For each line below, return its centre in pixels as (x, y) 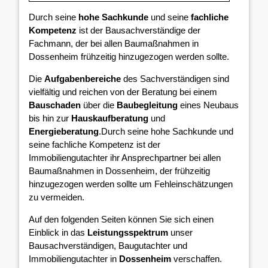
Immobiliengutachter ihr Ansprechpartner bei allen (125, 158)
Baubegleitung (147, 105)
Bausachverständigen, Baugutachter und (108, 246)
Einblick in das (58, 233)
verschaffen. (197, 259)
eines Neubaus (208, 105)
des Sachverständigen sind (175, 79)
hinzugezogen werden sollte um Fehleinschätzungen (131, 184)
